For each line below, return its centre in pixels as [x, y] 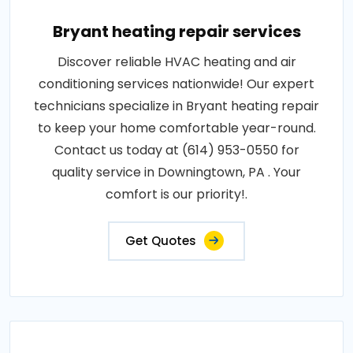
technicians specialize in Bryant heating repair [176, 106]
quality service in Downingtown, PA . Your [176, 172]
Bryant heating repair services [176, 32]
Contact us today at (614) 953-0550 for [176, 150]
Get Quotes [161, 241]
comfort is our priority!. [176, 194]
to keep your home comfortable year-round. [176, 128]
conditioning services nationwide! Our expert [176, 84]
